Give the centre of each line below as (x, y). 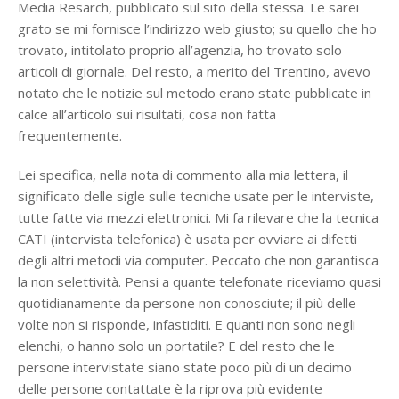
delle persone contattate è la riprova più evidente (170, 388)
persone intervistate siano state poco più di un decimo (185, 367)
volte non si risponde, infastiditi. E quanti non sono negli (187, 324)
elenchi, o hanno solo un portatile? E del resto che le (176, 346)
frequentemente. (70, 135)
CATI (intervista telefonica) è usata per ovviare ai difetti (187, 239)
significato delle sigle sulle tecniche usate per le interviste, (196, 196)
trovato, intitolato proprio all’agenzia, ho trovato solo (180, 50)
